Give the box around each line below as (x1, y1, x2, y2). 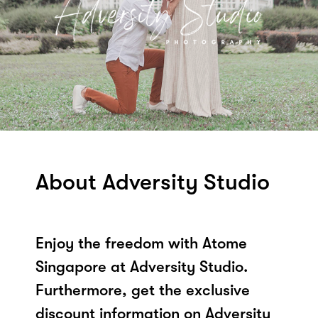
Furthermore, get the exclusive (35, 280, 250, 299)
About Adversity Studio (35, 168, 270, 195)
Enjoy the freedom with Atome (35, 234, 247, 252)
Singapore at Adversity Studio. (35, 257, 248, 275)
